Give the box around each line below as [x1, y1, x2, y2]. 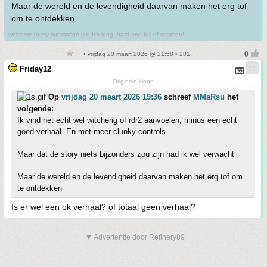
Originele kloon [113, 78, 154, 85]
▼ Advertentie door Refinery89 [85, 233, 185, 241]
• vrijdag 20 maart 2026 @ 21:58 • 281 [82, 51, 190, 57]
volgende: [17, 104, 54, 113]
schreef [162, 92, 193, 101]
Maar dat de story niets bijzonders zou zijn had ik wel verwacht [17, 150, 234, 159]
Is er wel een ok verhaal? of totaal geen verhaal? [11, 202, 195, 212]
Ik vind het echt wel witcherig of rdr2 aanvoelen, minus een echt [17, 116, 237, 125]
